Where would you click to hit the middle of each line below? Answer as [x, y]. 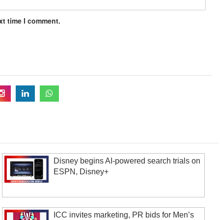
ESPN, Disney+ [81, 172]
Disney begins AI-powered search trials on [127, 161]
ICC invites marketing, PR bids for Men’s [124, 215]
